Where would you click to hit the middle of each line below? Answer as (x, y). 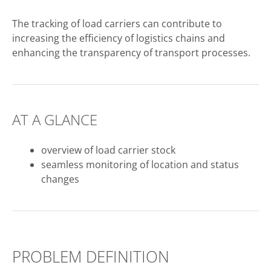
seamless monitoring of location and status (140, 165)
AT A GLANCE (55, 119)
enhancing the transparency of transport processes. (131, 53)
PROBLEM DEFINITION (91, 256)
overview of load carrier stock (108, 150)
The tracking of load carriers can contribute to (117, 24)
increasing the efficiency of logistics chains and (119, 38)
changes (60, 179)
